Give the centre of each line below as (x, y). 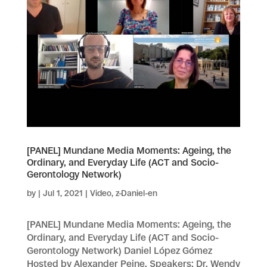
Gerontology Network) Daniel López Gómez (119, 250)
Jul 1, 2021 (63, 193)
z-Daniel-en (136, 193)
